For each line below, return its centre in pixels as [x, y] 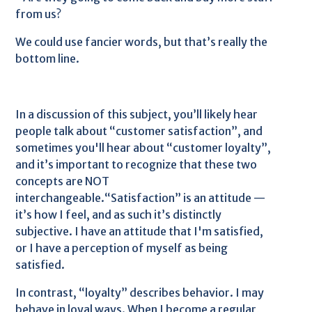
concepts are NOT [63, 181]
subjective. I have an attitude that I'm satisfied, [140, 231]
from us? [39, 14]
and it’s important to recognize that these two [136, 164]
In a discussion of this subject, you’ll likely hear [137, 114]
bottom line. [48, 58]
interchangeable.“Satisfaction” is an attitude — [141, 198]
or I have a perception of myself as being [122, 248]
